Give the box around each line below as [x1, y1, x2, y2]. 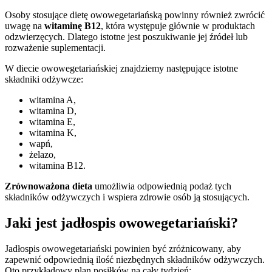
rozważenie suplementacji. [5, 42, 106, 53]
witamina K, [29, 127, 76, 138]
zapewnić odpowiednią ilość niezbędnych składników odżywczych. [5, 254, 265, 265]
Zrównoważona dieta [5, 180, 92, 191]
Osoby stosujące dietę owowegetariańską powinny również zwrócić [5, 9, 265, 20]
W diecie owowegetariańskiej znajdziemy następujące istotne [5, 63, 238, 73]
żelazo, [29, 149, 56, 160]
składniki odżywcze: [5, 73, 83, 84]
